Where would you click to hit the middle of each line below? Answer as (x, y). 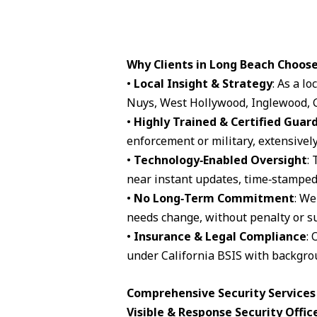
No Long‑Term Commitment (214, 198)
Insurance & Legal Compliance (220, 237)
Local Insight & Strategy (203, 84)
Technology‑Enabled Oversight (220, 160)
